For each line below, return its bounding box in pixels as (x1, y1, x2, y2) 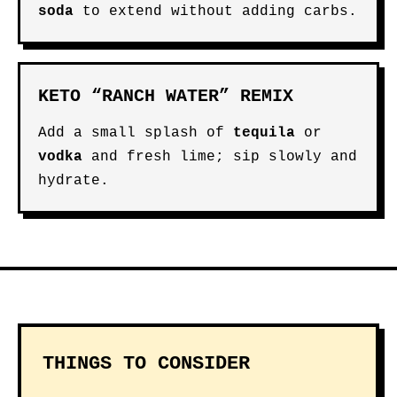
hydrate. (38, 173, 109, 189)
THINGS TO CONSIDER (43, 353, 250, 375)
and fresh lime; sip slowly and (82, 149, 357, 165)
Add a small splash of (38, 125, 233, 141)
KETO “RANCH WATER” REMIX (38, 86, 293, 106)
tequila (233, 125, 295, 141)
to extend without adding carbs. (74, 4, 357, 19)
